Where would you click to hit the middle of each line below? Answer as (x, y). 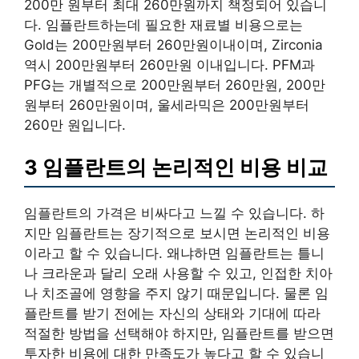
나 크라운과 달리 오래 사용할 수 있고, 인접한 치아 (178, 273)
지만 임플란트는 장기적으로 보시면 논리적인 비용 (177, 233)
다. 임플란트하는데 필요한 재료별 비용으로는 (163, 24)
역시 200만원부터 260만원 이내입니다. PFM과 (169, 65)
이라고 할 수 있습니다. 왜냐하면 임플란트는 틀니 (174, 253)
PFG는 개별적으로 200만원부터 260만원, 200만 (175, 85)
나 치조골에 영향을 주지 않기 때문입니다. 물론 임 (176, 293)
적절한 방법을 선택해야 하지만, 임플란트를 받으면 (179, 333)
